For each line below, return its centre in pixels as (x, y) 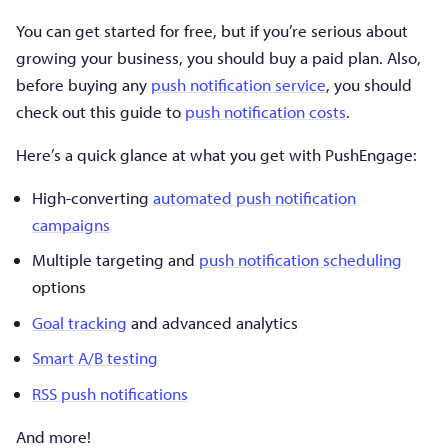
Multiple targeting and (115, 260)
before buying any (83, 84)
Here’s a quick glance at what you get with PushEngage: (216, 154)
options (59, 287)
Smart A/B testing (95, 358)
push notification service (238, 84)
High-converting (92, 197)
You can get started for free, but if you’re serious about (212, 30)
